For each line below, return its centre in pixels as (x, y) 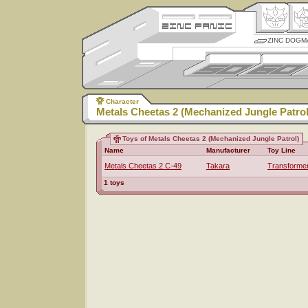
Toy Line (282, 150)
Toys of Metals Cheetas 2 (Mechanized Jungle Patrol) (211, 139)
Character (122, 101)
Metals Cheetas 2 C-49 (143, 166)
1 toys (114, 183)
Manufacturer (228, 150)
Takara (218, 166)
